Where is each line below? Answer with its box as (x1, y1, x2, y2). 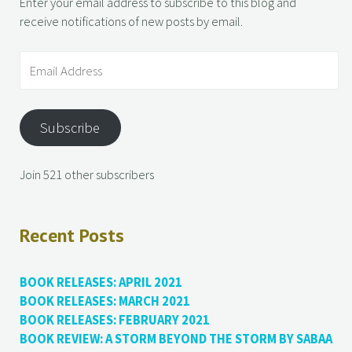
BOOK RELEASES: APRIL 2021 (19, 274, 182, 291)
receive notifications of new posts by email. (19, 13, 243, 31)
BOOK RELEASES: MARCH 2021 (19, 293, 190, 310)
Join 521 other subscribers (19, 166, 154, 183)
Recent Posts (19, 223, 124, 248)
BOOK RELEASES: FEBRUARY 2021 (19, 312, 210, 329)
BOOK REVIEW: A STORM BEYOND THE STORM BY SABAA (19, 331, 332, 348)
